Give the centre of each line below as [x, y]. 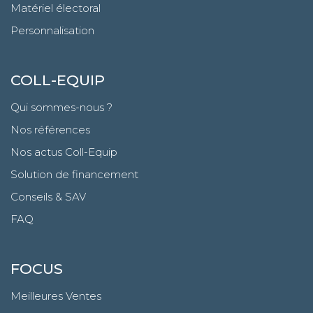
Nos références [50, 130]
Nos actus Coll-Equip [64, 152]
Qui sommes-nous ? [61, 108]
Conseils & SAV [48, 197]
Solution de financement [74, 175]
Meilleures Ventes [56, 296]
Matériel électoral [56, 8]
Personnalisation [52, 31]
